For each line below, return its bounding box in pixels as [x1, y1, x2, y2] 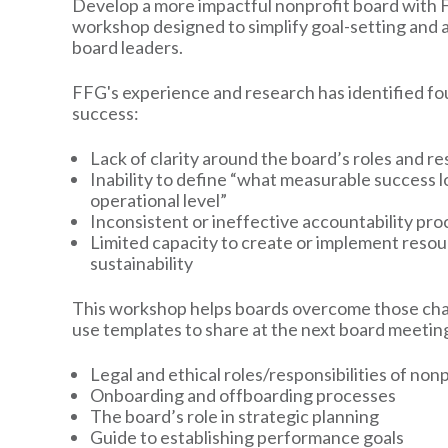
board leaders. [71, 35, 183, 58]
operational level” [89, 188, 227, 211]
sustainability [89, 251, 193, 274]
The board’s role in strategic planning [89, 404, 379, 427]
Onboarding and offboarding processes [89, 383, 396, 406]
